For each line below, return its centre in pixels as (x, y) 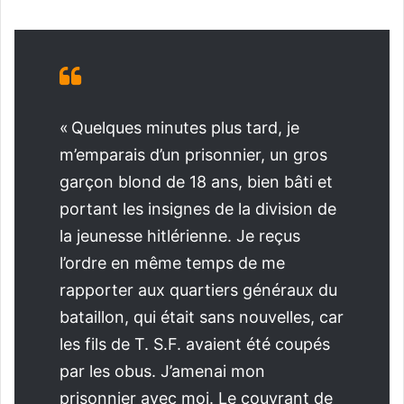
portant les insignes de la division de (198, 209)
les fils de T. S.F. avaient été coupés (195, 344)
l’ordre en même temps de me (172, 263)
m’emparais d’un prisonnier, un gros (193, 155)
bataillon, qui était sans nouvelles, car (202, 317)
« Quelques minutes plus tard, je (179, 128)
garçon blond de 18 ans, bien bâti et (196, 182)
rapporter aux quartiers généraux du (198, 290)
